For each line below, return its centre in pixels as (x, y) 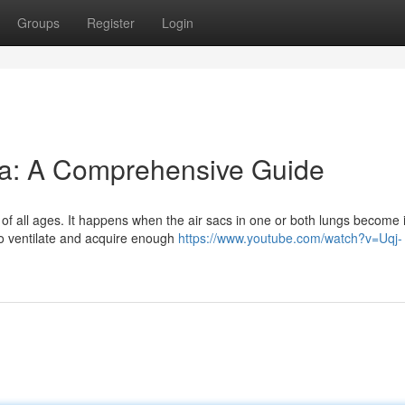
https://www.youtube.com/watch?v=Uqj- (290, 238)
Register (111, 23)
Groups (38, 23)
